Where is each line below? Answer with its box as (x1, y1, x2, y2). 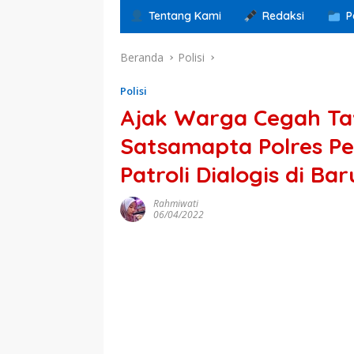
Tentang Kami (149, 9, 222, 23)
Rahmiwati (153, 197, 198, 210)
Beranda (120, 50, 164, 65)
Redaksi (262, 9, 305, 23)
